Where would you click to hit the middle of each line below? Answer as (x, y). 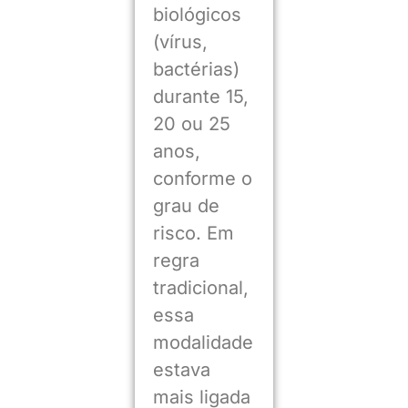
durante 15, (200, 96)
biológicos (197, 14)
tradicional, (200, 287)
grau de (186, 205)
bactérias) (196, 69)
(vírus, (180, 41)
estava (181, 369)
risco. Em (193, 233)
